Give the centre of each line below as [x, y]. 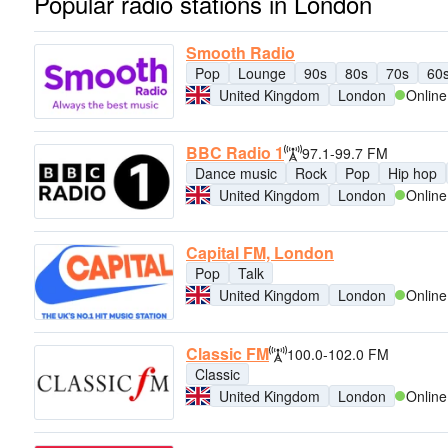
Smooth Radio [240, 52]
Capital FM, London [260, 253]
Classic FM [227, 353]
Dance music [236, 173]
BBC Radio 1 [235, 153]
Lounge [262, 72]
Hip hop [412, 173]
